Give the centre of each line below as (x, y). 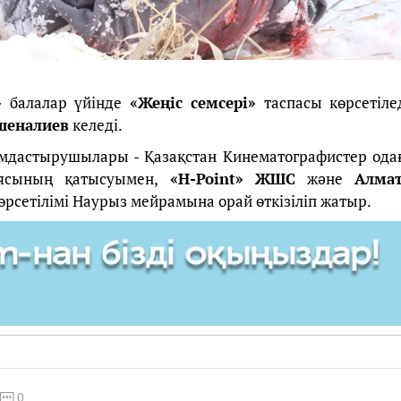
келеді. (96, 124)
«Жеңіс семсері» (192, 102)
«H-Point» (206, 178)
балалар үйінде (66, 102)
